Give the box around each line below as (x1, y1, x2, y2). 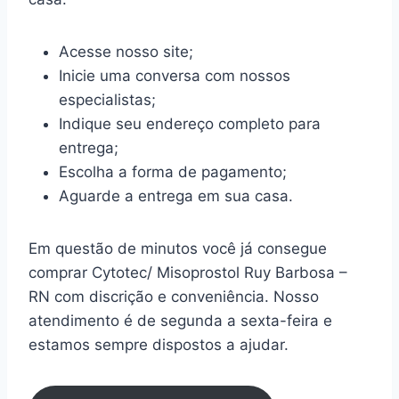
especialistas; (59, 91, 156, 110)
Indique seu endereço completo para (59, 115, 321, 134)
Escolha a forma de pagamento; (59, 163, 287, 182)
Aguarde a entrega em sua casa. (59, 187, 293, 206)
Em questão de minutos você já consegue (28, 240, 327, 258)
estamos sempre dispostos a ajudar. (28, 336, 289, 354)
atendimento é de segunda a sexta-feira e (28, 312, 332, 330)
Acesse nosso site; (59, 43, 193, 61)
